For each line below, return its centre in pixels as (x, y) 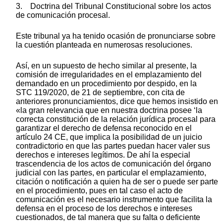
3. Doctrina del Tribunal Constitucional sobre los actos (113, 6)
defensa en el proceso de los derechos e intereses (104, 208)
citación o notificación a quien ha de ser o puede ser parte (117, 181)
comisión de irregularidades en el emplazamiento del (109, 74)
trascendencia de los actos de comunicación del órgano (113, 164)
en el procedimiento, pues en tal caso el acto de (99, 190)
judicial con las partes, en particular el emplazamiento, (111, 172)
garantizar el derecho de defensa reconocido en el (104, 128)
